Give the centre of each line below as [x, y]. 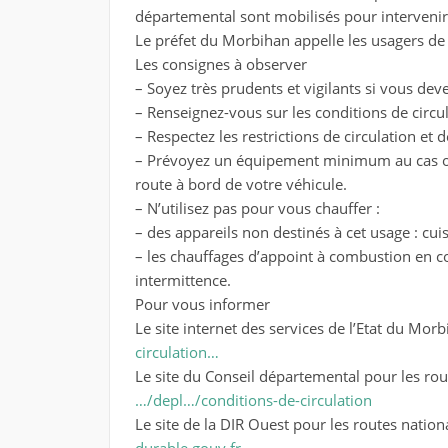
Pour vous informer [202, 303]
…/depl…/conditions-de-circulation [253, 399]
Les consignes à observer [220, 63]
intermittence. [182, 279]
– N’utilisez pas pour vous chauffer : [257, 207]
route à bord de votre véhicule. [240, 183]
